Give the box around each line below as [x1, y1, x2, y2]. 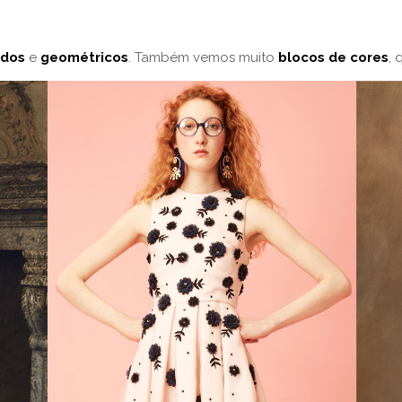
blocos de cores [278, 49, 389, 66]
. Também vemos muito [128, 49, 278, 66]
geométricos [40, 49, 128, 66]
